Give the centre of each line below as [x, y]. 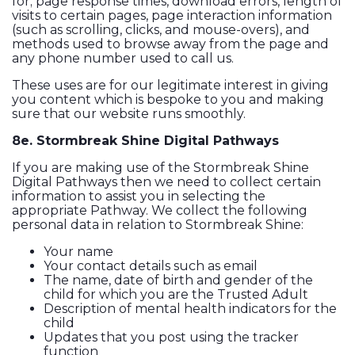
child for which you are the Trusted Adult [176, 295]
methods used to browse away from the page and [170, 44]
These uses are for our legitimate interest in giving [170, 86]
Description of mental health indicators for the [190, 309]
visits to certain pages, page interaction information [172, 16]
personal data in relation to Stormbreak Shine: [158, 225]
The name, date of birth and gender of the [178, 281]
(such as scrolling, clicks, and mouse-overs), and [161, 30]
